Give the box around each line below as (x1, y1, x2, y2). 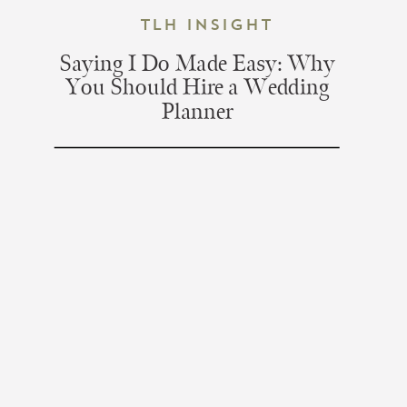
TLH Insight (139, 15, 273, 35)
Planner (161, 97, 233, 127)
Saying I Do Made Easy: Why (59, 49, 335, 79)
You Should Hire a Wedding (65, 73, 329, 103)
